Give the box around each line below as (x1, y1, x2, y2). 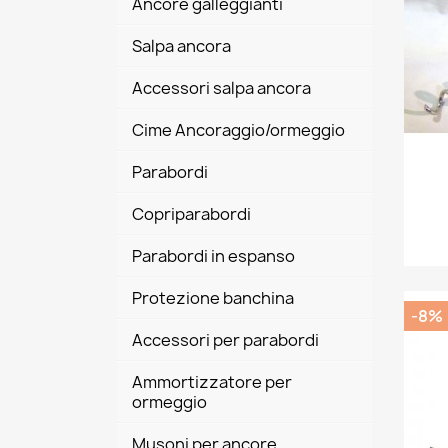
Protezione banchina (132, 287, 294, 309)
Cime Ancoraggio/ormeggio (132, 119, 345, 141)
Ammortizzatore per (132, 371, 292, 393)
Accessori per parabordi (132, 329, 319, 351)
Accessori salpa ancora (132, 77, 311, 99)
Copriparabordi (132, 203, 251, 225)
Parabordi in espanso (132, 245, 295, 267)
